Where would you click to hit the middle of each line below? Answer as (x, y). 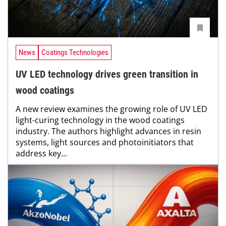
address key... (41, 153)
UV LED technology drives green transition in (107, 74)
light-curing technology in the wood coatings (100, 120)
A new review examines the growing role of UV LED (111, 109)
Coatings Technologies (75, 53)
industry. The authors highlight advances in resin (108, 131)
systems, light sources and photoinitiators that (105, 142)
